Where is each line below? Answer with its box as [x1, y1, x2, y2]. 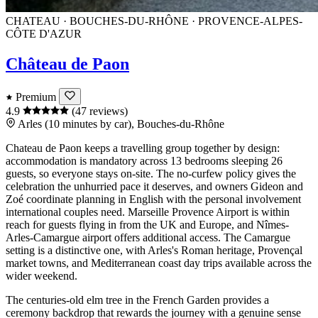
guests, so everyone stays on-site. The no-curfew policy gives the [6, 168, 296, 180]
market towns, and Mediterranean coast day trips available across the [6, 257, 312, 270]
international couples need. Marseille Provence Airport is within [6, 206, 290, 219]
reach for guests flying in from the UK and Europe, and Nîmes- [6, 219, 289, 231]
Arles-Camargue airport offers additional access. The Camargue [6, 231, 290, 244]
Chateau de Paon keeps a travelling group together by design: [6, 142, 280, 155]
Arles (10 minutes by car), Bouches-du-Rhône [18, 118, 224, 131]
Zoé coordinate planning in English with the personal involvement [6, 193, 301, 206]
